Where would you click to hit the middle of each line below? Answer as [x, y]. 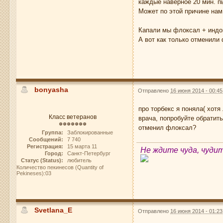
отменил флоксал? [167, 127]
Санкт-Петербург [89, 153]
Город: [54, 153]
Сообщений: [46, 139]
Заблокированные [90, 132]
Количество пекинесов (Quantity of [60, 167]
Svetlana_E [54, 210]
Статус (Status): [42, 160]
